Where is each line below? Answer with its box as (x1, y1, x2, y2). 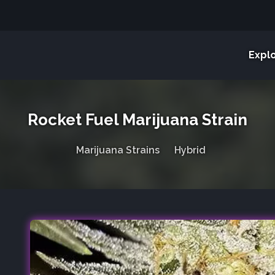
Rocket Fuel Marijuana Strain (28, 110, 247, 129)
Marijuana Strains (76, 144, 160, 156)
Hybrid (174, 144, 206, 156)
